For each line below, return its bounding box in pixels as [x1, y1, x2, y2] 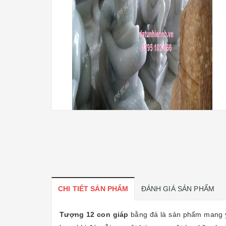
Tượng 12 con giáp [60, 210, 129, 218]
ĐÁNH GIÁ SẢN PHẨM [141, 185, 215, 193]
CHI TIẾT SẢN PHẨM [58, 185, 129, 193]
